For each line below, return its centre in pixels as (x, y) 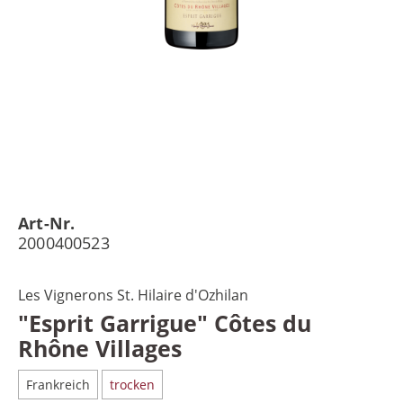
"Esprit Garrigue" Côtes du (165, 323)
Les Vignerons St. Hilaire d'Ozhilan (133, 295)
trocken (132, 385)
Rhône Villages (100, 348)
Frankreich (58, 385)
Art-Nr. (47, 223)
